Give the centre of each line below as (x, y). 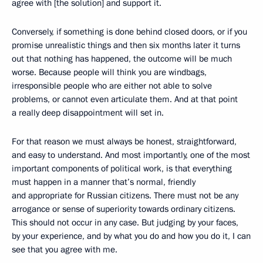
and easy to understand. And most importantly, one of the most (131, 155)
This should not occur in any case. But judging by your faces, (125, 223)
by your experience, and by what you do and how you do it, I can (131, 236)
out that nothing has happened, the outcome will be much (122, 59)
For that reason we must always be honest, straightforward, (124, 142)
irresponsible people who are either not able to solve (112, 86)
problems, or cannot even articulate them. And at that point (125, 100)
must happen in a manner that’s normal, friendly (104, 182)
